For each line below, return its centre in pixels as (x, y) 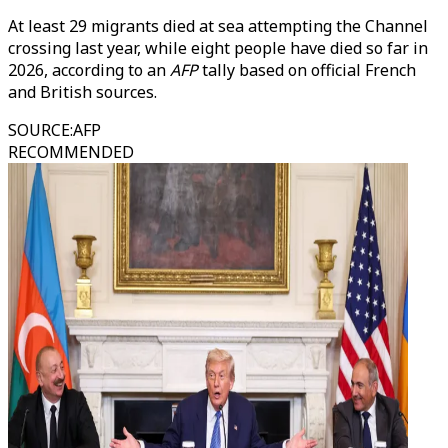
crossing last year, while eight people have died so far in (218, 48)
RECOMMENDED (71, 152)
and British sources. (82, 92)
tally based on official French (307, 70)
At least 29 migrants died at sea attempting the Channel (218, 26)
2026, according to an (89, 70)
